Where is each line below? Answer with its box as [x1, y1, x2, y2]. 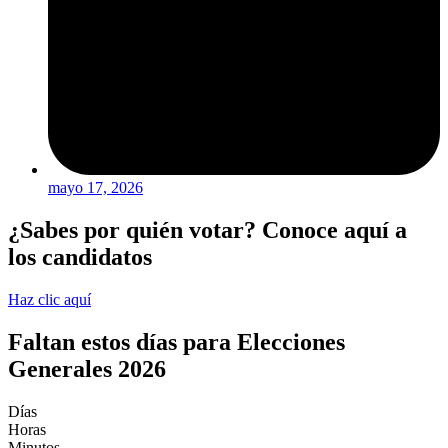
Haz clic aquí [8, 291, 91, 309]
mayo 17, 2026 [48, 179, 143, 197]
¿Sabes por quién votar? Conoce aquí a [8, 217, 407, 244]
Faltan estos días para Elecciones [8, 329, 345, 356]
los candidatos [8, 244, 152, 271]
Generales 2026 [8, 356, 166, 383]
